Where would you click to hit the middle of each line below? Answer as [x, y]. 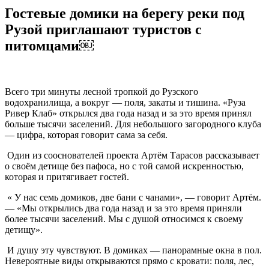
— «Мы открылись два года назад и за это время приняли [123, 208]
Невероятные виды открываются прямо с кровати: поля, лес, [129, 261]
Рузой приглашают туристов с [103, 29]
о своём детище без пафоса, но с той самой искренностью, [124, 166]
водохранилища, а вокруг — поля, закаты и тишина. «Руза [125, 102]
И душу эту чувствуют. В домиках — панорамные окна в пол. [133, 250]
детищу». [24, 229]
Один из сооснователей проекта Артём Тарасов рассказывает [132, 155]
